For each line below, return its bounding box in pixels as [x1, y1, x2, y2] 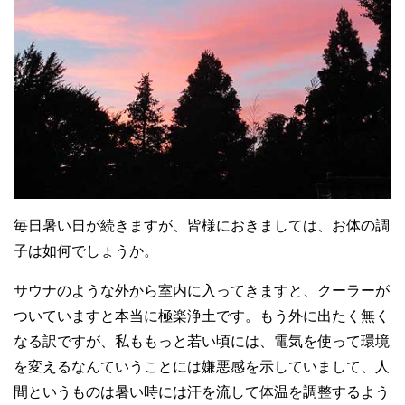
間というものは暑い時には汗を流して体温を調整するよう [14, 383, 390, 400]
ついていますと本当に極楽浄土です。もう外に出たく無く [14, 307, 390, 324]
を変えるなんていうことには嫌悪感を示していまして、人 [14, 358, 390, 374]
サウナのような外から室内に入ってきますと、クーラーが [14, 282, 390, 298]
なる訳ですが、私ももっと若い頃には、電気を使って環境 [14, 333, 390, 349]
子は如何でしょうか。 [14, 242, 158, 259]
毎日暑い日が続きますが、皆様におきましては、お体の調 [14, 217, 390, 233]
